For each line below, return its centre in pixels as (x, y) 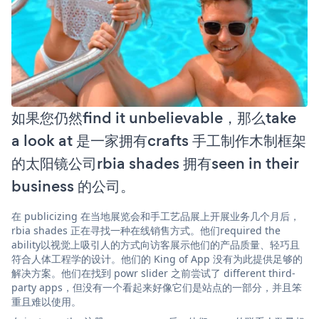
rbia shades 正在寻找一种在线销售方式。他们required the (146, 230)
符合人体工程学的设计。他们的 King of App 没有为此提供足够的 (157, 258)
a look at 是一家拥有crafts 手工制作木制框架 (159, 140)
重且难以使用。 (46, 301)
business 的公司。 (73, 186)
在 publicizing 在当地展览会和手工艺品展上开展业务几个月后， (156, 216)
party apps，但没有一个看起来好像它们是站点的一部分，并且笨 (157, 287)
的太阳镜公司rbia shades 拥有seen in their (155, 163)
